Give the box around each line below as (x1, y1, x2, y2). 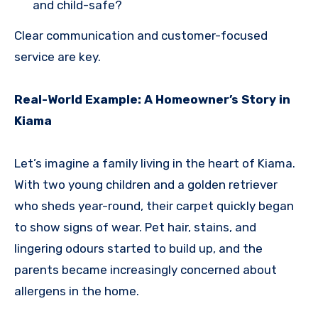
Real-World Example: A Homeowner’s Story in (14, 92, 290, 106)
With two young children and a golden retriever (14, 177, 278, 192)
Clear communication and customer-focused (14, 28, 268, 43)
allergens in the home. (14, 283, 139, 298)
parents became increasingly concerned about (14, 262, 277, 277)
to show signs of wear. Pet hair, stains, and (14, 219, 256, 234)
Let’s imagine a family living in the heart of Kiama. (14, 155, 295, 170)
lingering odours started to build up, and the (14, 241, 263, 256)
